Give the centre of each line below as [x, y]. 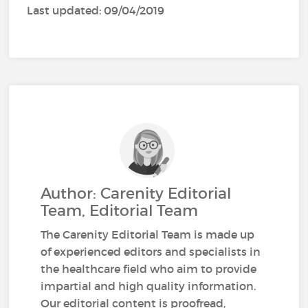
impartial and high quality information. [148, 286]
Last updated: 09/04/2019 [96, 10]
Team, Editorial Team [120, 211]
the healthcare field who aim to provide [149, 269]
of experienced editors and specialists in [151, 252]
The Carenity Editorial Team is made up [148, 234]
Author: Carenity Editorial [136, 194]
